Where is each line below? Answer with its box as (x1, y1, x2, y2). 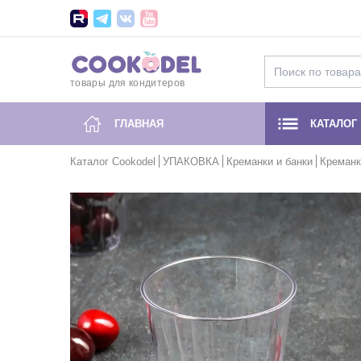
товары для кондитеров (70, 77, 185, 89)
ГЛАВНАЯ (114, 117, 164, 130)
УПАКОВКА (163, 156, 219, 168)
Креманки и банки (226, 156, 313, 168)
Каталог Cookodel (70, 156, 156, 168)
